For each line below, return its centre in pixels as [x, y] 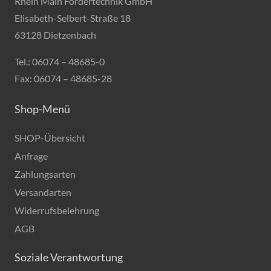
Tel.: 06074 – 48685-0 [60, 61]
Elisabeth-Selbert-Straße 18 [73, 18]
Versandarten [43, 192]
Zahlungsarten [45, 174]
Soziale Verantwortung [69, 257]
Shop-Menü [42, 109]
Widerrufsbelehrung [57, 210]
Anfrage [31, 156]
